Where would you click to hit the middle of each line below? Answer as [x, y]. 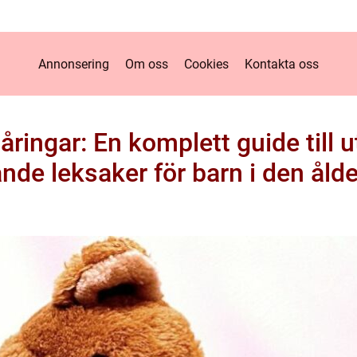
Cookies [206, 64]
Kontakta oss [282, 64]
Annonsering [74, 64]
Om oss [147, 64]
